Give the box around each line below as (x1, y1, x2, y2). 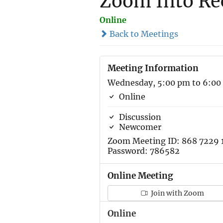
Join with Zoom (149, 189, 205, 198)
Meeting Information (107, 63, 199, 74)
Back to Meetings (107, 29, 178, 39)
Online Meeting (107, 170, 173, 181)
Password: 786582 (107, 146, 180, 156)
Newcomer (116, 122, 161, 132)
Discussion (116, 112, 161, 122)
